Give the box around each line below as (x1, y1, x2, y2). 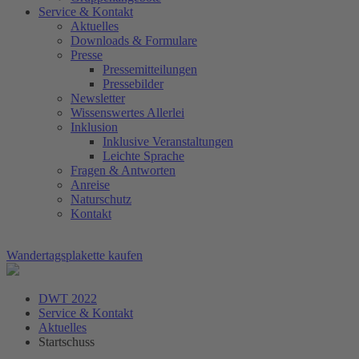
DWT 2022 (38, 292, 97, 305)
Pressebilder (103, 77, 163, 91)
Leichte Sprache (103, 149, 184, 163)
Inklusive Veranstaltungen (103, 135, 233, 148)
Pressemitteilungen (103, 63, 197, 76)
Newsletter (71, 91, 125, 105)
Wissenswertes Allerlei (71, 106, 184, 119)
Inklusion (71, 120, 118, 134)
